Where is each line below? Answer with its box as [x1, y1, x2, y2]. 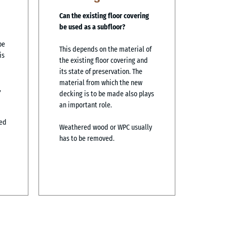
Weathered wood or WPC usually [59, 123, 152, 132]
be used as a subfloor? [59, 22, 125, 31]
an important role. [59, 100, 112, 109]
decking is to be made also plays [59, 89, 154, 98]
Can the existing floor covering [59, 11, 149, 20]
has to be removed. [59, 134, 115, 143]
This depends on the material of [59, 45, 152, 54]
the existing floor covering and [59, 56, 148, 65]
